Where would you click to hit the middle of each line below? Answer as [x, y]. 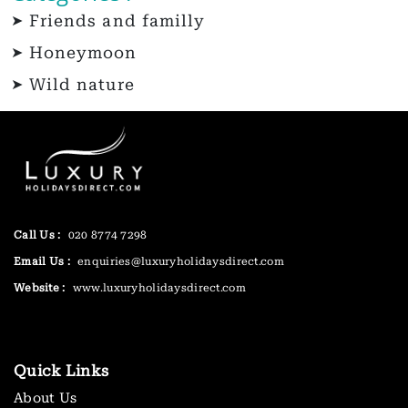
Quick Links [61, 371]
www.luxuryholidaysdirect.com [158, 288]
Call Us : [37, 235]
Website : [40, 288]
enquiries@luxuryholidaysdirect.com [179, 262]
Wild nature [82, 85]
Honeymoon [83, 53]
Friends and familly [117, 21]
